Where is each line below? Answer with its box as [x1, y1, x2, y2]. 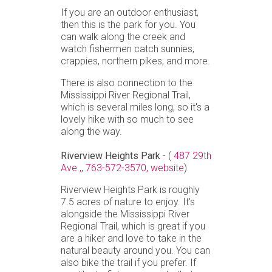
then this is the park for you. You [61, 18, 195, 30]
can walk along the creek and [61, 30, 185, 42]
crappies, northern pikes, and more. [61, 55, 210, 67]
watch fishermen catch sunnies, [61, 42, 194, 55]
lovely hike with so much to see [61, 113, 194, 125]
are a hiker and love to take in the [61, 232, 202, 244]
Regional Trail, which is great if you [61, 220, 205, 232]
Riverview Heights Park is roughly [61, 183, 200, 195]
